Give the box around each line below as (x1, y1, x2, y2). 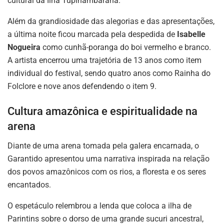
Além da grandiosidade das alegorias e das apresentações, (7, 16, 214, 26)
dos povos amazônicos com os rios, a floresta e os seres (7, 166, 206, 176)
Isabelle (177, 29, 205, 39)
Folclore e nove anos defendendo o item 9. (7, 81, 156, 91)
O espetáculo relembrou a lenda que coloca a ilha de (7, 200, 191, 210)
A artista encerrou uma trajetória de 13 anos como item (7, 55, 201, 65)
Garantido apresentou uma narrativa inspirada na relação (7, 153, 209, 163)
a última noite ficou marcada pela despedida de (7, 29, 177, 39)
